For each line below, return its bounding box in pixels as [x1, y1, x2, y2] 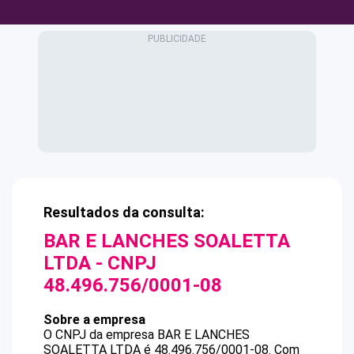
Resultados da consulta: [43, 204, 205, 220]
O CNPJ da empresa [43, 327, 157, 342]
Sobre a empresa [43, 312, 145, 327]
